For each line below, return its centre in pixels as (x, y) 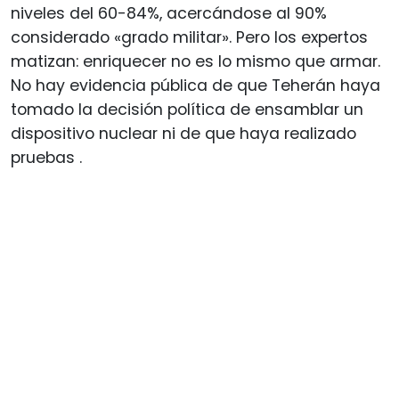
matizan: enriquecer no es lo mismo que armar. (195, 61)
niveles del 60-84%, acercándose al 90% (169, 13)
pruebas (45, 157)
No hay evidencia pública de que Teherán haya (195, 85)
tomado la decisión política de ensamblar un (187, 109)
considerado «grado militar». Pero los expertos (189, 37)
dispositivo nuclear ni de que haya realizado (183, 133)
